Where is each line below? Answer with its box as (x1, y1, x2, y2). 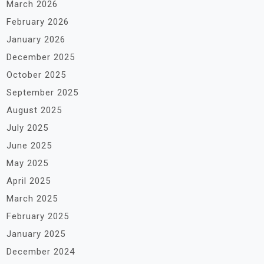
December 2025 (6, 52, 75, 62)
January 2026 (6, 34, 65, 45)
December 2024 (6, 246, 75, 257)
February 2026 (6, 16, 69, 27)
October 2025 (6, 70, 66, 80)
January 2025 (6, 229, 65, 239)
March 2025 (6, 193, 58, 204)
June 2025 (6, 140, 52, 151)
